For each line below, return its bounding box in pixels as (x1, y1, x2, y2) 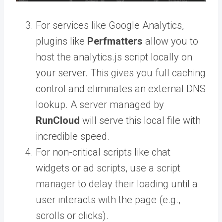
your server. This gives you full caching (36, 67, 206, 79)
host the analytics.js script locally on (36, 51, 192, 63)
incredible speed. (36, 130, 110, 143)
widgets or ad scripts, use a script (36, 162, 180, 174)
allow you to (143, 35, 198, 48)
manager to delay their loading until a (36, 178, 198, 190)
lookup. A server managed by (36, 99, 164, 111)
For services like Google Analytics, (36, 19, 184, 32)
